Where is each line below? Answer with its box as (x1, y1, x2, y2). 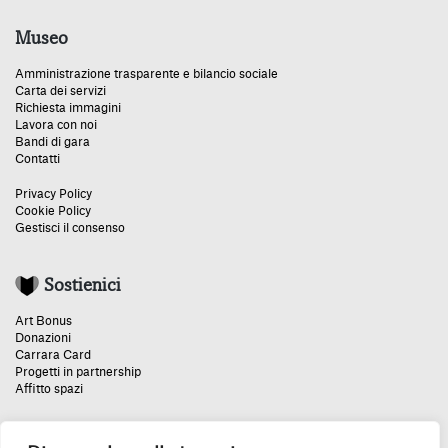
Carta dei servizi (15, 84, 106, 97)
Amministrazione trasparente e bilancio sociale (15, 67, 278, 80)
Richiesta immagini (15, 101, 121, 114)
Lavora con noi (15, 118, 97, 131)
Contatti (15, 152, 60, 165)
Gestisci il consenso (15, 221, 125, 234)
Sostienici (44, 273, 121, 296)
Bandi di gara (15, 135, 90, 148)
